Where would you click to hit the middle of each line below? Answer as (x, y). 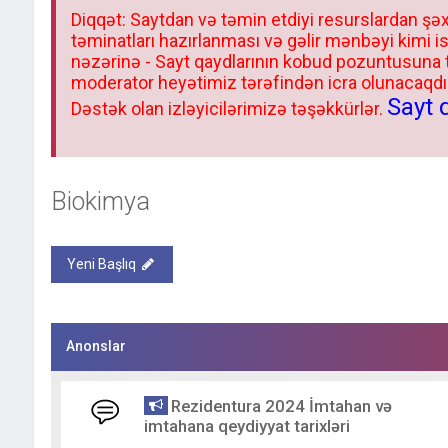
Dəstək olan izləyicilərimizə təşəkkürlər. (228, 108)
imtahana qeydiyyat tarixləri (246, 426)
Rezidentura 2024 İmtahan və (281, 406)
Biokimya (100, 201)
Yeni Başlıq (101, 264)
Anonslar (95, 346)
